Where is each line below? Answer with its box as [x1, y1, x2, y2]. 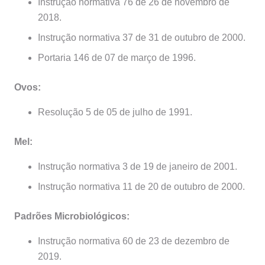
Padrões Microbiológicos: [14, 211, 130, 222]
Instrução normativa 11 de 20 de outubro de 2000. [38, 182, 245, 192]
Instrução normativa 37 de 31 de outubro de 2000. [38, 33, 245, 43]
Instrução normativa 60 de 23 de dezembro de [38, 236, 230, 247]
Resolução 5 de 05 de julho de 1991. [38, 107, 192, 118]
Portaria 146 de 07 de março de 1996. [38, 53, 196, 63]
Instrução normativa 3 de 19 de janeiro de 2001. [38, 161, 237, 172]
